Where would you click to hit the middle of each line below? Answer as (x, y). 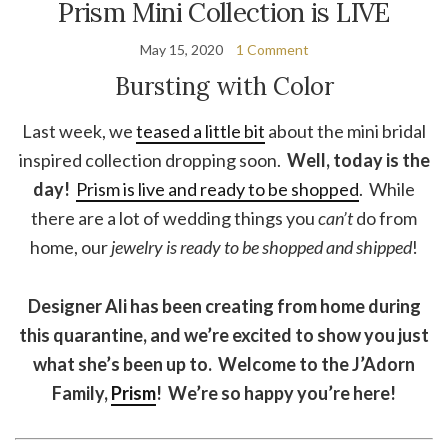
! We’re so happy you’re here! (276, 393)
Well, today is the (358, 160)
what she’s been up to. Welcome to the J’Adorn (224, 364)
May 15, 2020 (181, 50)
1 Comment (272, 50)
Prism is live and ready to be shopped (217, 189)
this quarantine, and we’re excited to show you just (224, 335)
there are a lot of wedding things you (174, 218)
